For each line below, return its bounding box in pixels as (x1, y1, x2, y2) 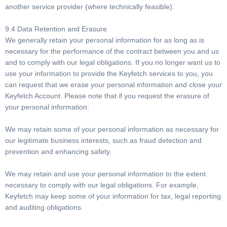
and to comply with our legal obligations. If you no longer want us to (5, 58, 220, 66)
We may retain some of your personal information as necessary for (5, 125, 219, 133)
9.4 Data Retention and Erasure (5, 25, 107, 33)
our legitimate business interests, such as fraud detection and (5, 136, 202, 144)
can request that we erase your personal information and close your (5, 81, 222, 89)
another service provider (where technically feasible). (5, 3, 174, 11)
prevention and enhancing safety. (5, 147, 111, 156)
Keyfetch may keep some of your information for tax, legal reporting (5, 192, 221, 200)
